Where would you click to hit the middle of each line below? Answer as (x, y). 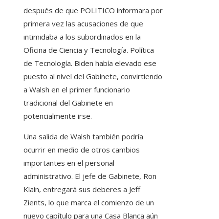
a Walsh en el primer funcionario (77, 90)
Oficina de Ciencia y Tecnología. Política (89, 50)
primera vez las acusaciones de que (83, 24)
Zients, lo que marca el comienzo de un (89, 203)
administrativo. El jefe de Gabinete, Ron (90, 176)
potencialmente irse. (58, 116)
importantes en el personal (69, 163)
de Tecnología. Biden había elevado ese (90, 63)
